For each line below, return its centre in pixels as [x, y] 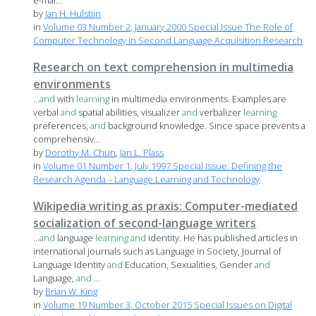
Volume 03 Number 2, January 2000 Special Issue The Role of [168, 27]
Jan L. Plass [142, 153]
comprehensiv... [67, 139]
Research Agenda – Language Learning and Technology [147, 180]
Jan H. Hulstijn [73, 14]
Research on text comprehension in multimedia [164, 67]
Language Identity [71, 265]
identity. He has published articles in [222, 238]
